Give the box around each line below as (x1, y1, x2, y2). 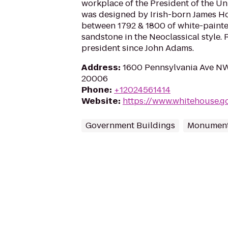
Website (81, 95, 118, 107)
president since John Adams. (81, 42, 194, 54)
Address (81, 62, 118, 73)
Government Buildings (85, 120, 175, 131)
